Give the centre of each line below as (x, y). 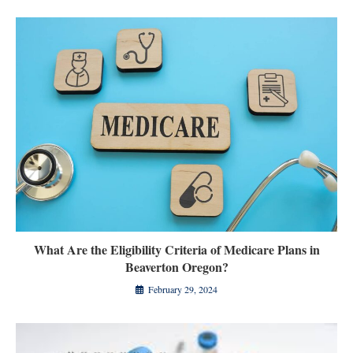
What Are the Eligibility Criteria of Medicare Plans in (176, 250)
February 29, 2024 (183, 290)
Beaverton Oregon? (176, 267)
